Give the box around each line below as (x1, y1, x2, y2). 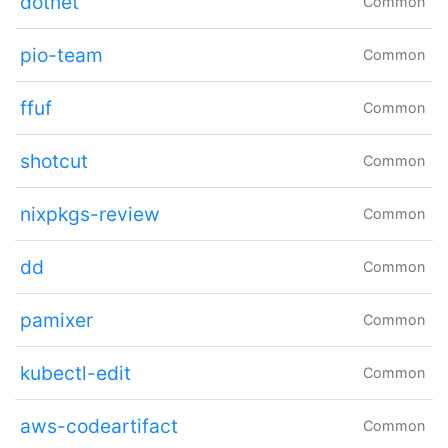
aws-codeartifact (19, 413, 178, 438)
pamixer (19, 307, 93, 332)
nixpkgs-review (19, 201, 160, 226)
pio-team (19, 42, 103, 67)
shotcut (19, 148, 88, 173)
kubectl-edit (19, 360, 131, 385)
